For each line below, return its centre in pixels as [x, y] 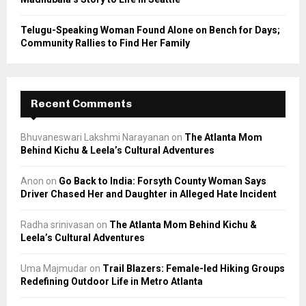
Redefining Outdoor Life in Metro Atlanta [112, 281]
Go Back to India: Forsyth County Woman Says [163, 181]
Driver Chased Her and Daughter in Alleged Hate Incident [149, 194]
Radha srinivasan [57, 224]
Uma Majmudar [54, 268]
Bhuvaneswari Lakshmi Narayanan [95, 137]
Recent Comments [81, 103]
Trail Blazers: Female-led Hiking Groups [194, 268]
